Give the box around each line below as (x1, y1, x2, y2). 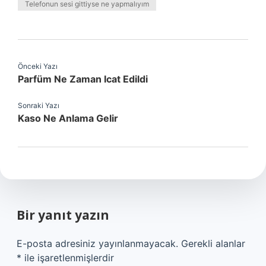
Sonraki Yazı (18, 101, 59, 110)
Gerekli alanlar (181, 237, 245, 249)
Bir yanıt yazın (17, 207, 109, 223)
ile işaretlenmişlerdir (21, 252, 114, 264)
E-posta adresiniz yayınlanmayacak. (17, 237, 178, 249)
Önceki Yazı (18, 62, 58, 71)
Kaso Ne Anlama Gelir (18, 112, 118, 124)
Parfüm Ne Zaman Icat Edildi (18, 73, 148, 85)
